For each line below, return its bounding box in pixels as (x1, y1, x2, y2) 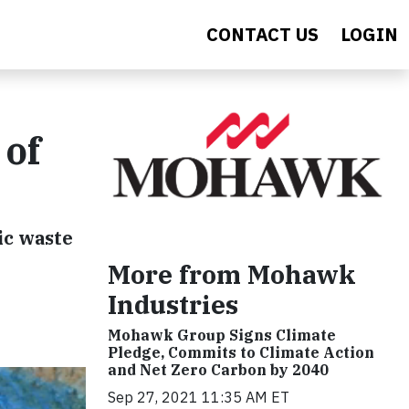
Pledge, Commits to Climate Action (108, 343, 374, 362)
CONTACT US (206, 22, 319, 47)
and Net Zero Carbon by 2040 (108, 361, 329, 379)
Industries (108, 288, 238, 321)
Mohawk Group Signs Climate (108, 326, 336, 344)
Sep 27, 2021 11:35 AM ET (108, 388, 289, 406)
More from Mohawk (108, 257, 356, 291)
